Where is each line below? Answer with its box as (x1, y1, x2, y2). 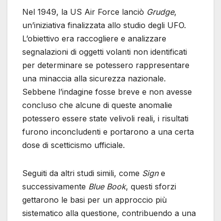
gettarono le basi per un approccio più (22, 194, 167, 205)
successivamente (22, 181, 88, 191)
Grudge (147, 6, 174, 17)
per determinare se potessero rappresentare (22, 60, 189, 70)
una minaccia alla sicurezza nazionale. (22, 73, 166, 83)
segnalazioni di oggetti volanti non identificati (22, 46, 187, 57)
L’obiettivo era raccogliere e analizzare (22, 33, 166, 43)
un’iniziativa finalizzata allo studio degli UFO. (22, 20, 186, 30)
